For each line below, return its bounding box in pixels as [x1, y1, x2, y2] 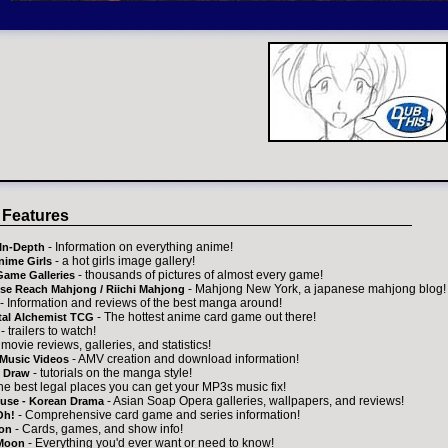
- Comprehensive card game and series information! [15, 408, 300, 423]
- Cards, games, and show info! [12, 422, 183, 437]
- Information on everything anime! [45, 240, 233, 255]
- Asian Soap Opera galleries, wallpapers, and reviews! [104, 394, 404, 409]
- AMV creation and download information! [69, 352, 299, 367]
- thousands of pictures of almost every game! [75, 268, 323, 283]
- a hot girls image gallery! [52, 254, 195, 269]
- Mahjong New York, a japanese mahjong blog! [185, 282, 446, 297]
